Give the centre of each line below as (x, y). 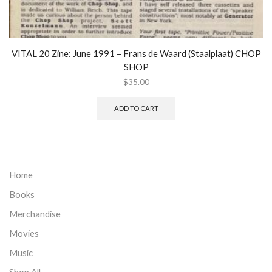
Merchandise (35, 213)
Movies (24, 233)
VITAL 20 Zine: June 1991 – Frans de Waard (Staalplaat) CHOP (136, 54)
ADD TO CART (136, 109)
